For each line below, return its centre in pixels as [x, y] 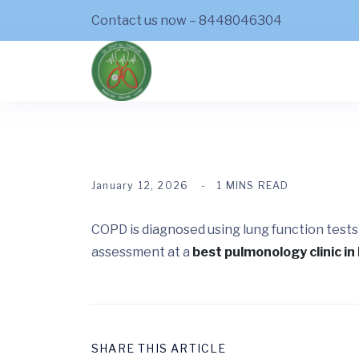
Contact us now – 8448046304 [187, 20]
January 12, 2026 [140, 186]
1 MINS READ [253, 186]
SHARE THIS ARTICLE [159, 348]
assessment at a [142, 252]
